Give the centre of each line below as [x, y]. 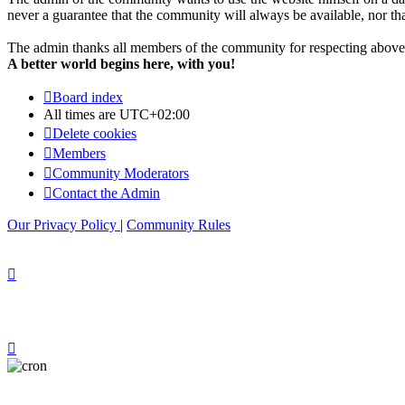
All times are [81, 115]
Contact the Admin [106, 193]
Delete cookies [94, 134]
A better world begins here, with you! [121, 64]
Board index [88, 98]
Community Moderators [121, 174]
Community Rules [179, 225]
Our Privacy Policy [62, 225]
